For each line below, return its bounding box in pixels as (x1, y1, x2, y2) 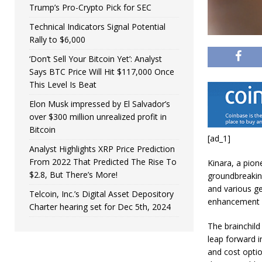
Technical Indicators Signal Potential (29, 21, 166, 32)
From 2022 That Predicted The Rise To (29, 156, 177, 167)
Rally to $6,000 (29, 34, 85, 45)
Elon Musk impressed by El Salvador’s (29, 98, 170, 109)
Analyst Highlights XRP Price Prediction (29, 143, 175, 154)
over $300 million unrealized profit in (29, 111, 167, 122)
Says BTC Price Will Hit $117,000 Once (29, 66, 174, 77)
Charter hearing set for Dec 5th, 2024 (29, 201, 171, 212)
